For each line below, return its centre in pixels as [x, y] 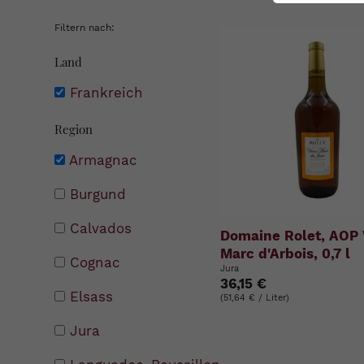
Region [74, 129]
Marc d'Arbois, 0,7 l [286, 253]
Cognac [95, 262]
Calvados [101, 228]
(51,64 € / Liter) [255, 298]
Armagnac [104, 160]
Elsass [92, 296]
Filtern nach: [85, 28]
